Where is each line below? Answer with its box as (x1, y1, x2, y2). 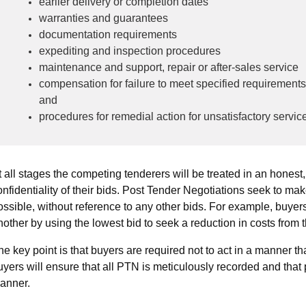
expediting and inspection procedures (39, 45, 221, 57)
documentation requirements (39, 29, 177, 40)
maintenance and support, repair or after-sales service (39, 61, 298, 73)
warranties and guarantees (39, 12, 168, 24)
